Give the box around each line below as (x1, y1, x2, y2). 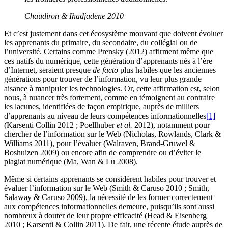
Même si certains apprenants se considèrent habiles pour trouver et (4, 174, 216, 183)
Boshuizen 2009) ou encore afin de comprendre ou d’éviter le (4, 148, 201, 157)
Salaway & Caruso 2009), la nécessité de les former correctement (4, 192, 213, 202)
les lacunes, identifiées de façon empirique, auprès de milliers (4, 102, 199, 111)
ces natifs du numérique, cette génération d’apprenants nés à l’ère (4, 56, 212, 65)
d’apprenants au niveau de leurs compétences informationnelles (4, 111, 206, 120)
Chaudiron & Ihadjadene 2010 (24, 11, 124, 20)
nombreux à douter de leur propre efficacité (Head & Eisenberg (4, 211, 207, 220)
